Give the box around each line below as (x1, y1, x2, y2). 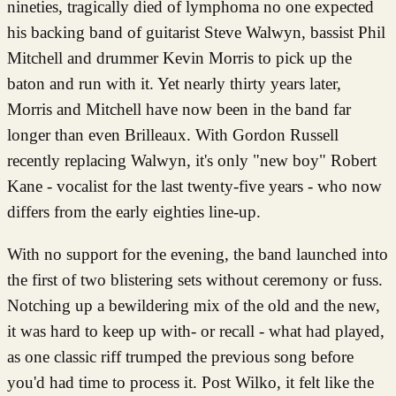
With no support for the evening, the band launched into (7, 244, 388, 263)
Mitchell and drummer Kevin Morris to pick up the (7, 48, 352, 67)
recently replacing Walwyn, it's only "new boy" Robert (7, 150, 377, 170)
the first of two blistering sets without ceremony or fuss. (7, 270, 383, 289)
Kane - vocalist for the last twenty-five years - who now (7, 176, 382, 195)
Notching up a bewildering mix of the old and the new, (7, 295, 380, 315)
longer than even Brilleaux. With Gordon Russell (7, 125, 339, 144)
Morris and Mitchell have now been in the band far (7, 99, 351, 118)
